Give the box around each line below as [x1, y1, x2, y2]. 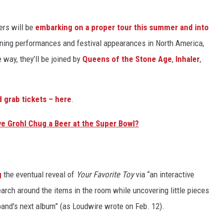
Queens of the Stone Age [82, 54, 172, 64]
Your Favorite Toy [76, 169, 134, 180]
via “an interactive [134, 169, 194, 180]
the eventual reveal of [1, 169, 76, 180]
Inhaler [175, 54, 200, 64]
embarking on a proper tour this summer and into [35, 22, 209, 32]
